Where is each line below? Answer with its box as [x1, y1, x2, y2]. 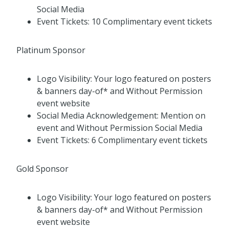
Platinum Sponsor [16, 44, 85, 56]
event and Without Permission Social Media [37, 122, 202, 134]
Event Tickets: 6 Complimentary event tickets [37, 134, 208, 146]
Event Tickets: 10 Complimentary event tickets [37, 16, 212, 28]
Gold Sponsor [16, 163, 68, 175]
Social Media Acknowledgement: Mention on [37, 110, 205, 122]
